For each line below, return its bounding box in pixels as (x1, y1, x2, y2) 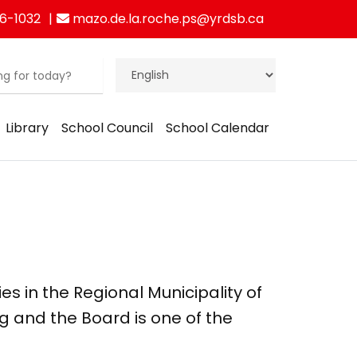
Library (6, 119, 49, 137)
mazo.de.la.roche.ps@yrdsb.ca (69, 10, 264, 28)
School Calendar (166, 119, 269, 137)
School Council (61, 119, 153, 137)
